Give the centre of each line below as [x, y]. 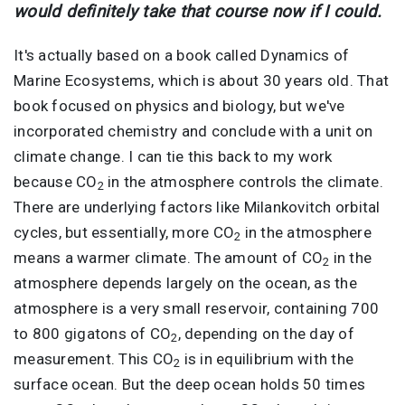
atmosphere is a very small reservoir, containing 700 [196, 308]
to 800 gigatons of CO [93, 333]
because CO [56, 181]
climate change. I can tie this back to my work [173, 156]
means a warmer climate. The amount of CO [168, 257]
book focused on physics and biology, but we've [179, 105]
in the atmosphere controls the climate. [243, 181]
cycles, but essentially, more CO [124, 232]
